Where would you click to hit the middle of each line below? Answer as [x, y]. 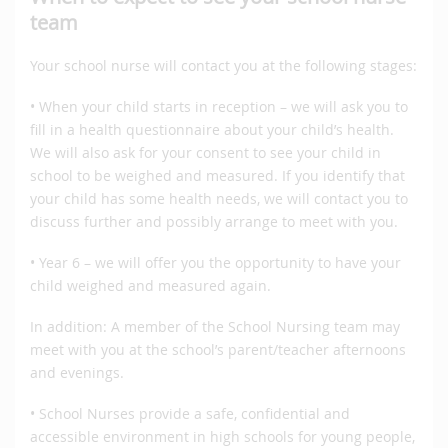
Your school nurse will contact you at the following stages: [223, 66]
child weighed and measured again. [150, 286]
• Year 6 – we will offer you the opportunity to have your [215, 263]
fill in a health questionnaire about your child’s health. [212, 130]
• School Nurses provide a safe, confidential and [190, 414]
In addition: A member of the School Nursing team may [215, 327]
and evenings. [77, 373]
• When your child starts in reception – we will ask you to [219, 107]
